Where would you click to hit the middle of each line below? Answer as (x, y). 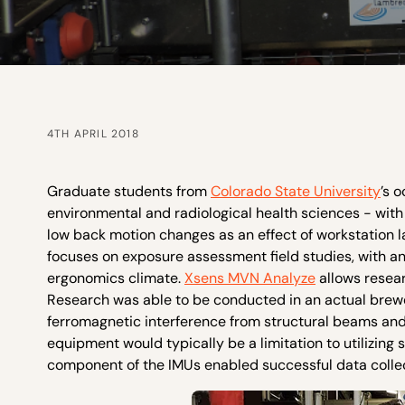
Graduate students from (129, 191)
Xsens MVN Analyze (250, 278)
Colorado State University (296, 191)
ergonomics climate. (116, 278)
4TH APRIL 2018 (93, 134)
